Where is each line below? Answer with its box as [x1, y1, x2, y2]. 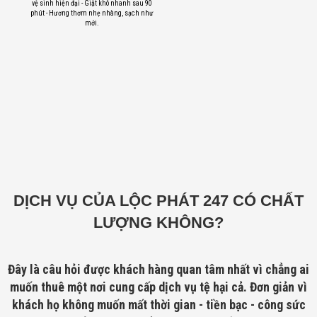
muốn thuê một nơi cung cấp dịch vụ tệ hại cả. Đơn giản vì [10, 279, 307, 295]
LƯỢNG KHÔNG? [93, 214, 224, 232]
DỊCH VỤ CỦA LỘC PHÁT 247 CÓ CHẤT [13, 192, 304, 210]
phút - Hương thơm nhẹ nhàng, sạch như [30, 9, 154, 18]
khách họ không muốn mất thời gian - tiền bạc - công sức [11, 297, 306, 313]
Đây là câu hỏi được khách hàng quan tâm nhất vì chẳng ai [8, 262, 309, 277]
